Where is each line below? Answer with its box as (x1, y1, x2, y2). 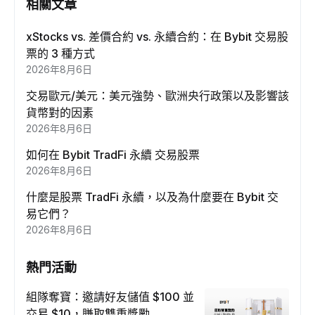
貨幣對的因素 (26, 105, 94, 120)
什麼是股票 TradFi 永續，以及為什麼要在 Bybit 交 (26, 190, 278, 205)
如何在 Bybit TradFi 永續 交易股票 (26, 148, 200, 162)
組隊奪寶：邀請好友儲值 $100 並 (26, 290, 194, 304)
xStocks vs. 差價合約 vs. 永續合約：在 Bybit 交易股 (26, 30, 288, 44)
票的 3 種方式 (26, 46, 95, 61)
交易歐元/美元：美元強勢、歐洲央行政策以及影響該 (26, 89, 289, 103)
